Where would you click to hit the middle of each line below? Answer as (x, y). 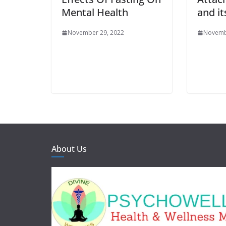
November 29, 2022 (96, 33)
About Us (69, 149)
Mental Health (95, 13)
